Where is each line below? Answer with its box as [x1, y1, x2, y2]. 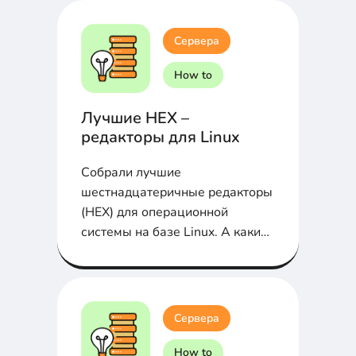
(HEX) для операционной [81, 203, 228, 221]
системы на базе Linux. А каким [81, 222, 269, 241]
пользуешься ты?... [81, 242, 193, 261]
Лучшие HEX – [81, 106, 189, 129]
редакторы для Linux [81, 126, 240, 148]
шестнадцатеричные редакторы [81, 183, 273, 201]
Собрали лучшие [81, 163, 181, 181]
